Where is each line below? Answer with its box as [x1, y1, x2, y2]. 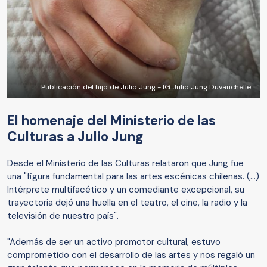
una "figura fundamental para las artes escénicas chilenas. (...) [7, 170, 259, 183]
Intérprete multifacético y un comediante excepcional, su [7, 184, 244, 196]
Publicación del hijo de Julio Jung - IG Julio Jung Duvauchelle [41, 82, 251, 92]
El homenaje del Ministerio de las [7, 112, 216, 130]
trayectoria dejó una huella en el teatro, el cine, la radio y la [7, 197, 247, 209]
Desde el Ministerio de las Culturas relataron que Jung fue [7, 157, 244, 170]
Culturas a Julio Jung [7, 128, 144, 146]
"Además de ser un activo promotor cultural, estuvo [7, 236, 221, 249]
